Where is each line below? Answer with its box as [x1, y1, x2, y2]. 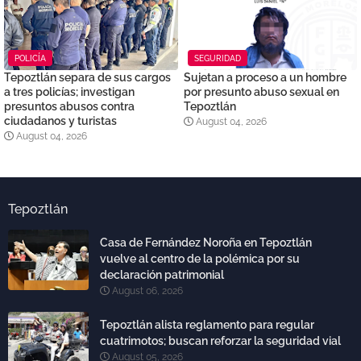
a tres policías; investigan [4, 85, 135, 98]
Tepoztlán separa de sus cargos [4, 70, 171, 84]
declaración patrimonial [100, 268, 224, 281]
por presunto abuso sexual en [183, 85, 339, 98]
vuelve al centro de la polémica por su [100, 251, 300, 265]
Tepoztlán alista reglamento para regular [100, 317, 314, 331]
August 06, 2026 [112, 284, 183, 297]
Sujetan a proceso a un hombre [183, 70, 346, 84]
